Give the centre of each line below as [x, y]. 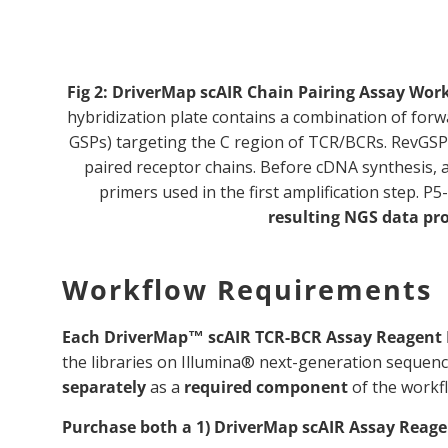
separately [104, 386]
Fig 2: [89, 91]
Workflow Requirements [251, 289]
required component [266, 386]
